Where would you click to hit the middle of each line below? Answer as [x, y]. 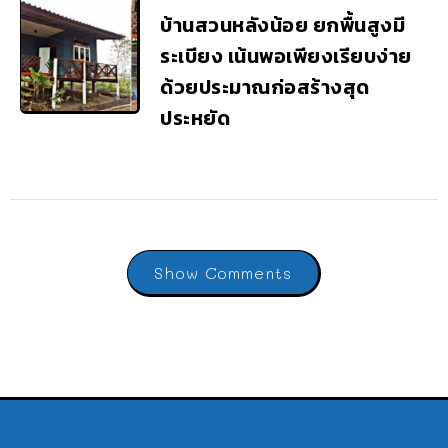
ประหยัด [195, 118]
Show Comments [223, 273]
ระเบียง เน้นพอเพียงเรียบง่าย [286, 56]
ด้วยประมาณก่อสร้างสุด [265, 87]
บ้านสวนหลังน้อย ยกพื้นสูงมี [282, 25]
